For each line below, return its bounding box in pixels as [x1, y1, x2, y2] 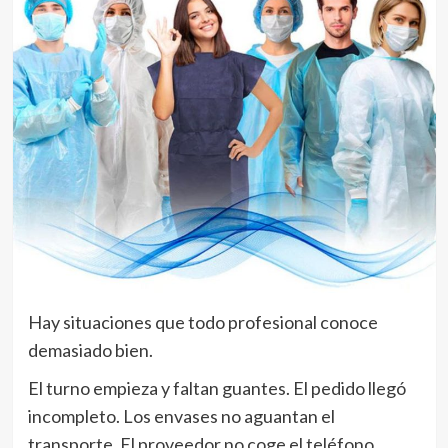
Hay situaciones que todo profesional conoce [27, 311, 378, 334]
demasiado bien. [27, 339, 153, 362]
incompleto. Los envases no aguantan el [27, 405, 335, 428]
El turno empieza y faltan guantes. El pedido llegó [27, 377, 406, 400]
